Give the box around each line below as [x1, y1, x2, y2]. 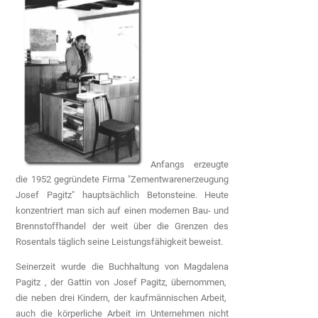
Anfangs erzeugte [150, 158, 229, 170]
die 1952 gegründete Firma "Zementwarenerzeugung [16, 174, 229, 185]
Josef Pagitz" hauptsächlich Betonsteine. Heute [16, 190, 229, 201]
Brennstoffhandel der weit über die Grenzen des [16, 221, 229, 232]
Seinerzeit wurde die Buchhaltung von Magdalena [16, 261, 229, 272]
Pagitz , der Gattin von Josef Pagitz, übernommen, [16, 276, 229, 287]
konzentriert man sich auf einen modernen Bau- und [16, 205, 229, 216]
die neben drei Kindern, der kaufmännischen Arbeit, [16, 292, 229, 303]
